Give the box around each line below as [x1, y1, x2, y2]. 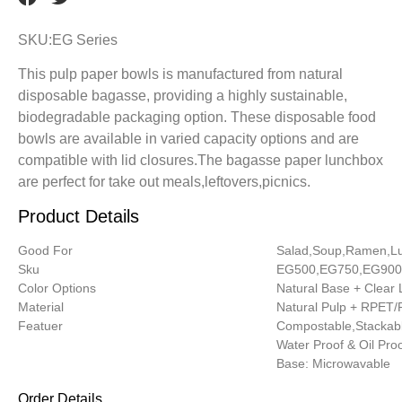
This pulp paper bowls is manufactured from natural [18, 66, 343, 82]
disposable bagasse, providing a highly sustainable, [18, 87, 347, 103]
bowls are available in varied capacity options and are [18, 130, 359, 146]
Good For [18, 243, 73, 258]
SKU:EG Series [18, 31, 118, 48]
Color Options [18, 281, 96, 296]
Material [18, 300, 64, 315]
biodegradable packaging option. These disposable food [18, 109, 376, 125]
